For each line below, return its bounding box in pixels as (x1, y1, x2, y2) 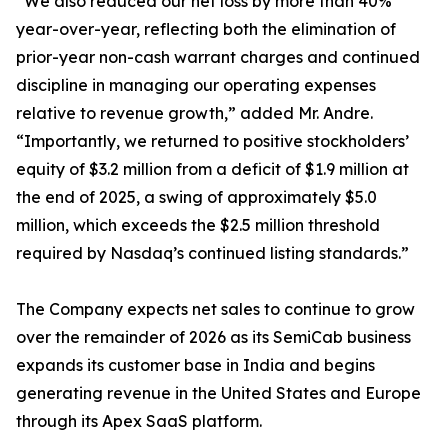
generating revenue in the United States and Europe (16, 383, 421, 404)
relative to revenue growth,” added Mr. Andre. (16, 103, 373, 124)
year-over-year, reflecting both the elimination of (16, 19, 396, 40)
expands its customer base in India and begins (16, 355, 375, 376)
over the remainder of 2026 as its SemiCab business (16, 327, 411, 348)
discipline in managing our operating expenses (16, 75, 376, 96)
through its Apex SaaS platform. (16, 411, 262, 432)
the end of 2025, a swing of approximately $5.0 (16, 187, 377, 208)
